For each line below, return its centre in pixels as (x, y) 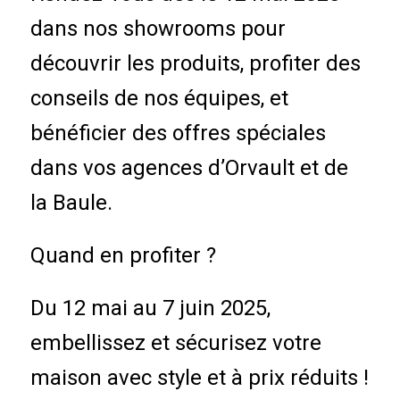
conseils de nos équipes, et (159, 98)
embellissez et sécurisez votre (175, 343)
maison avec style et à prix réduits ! (199, 378)
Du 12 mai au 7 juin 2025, (150, 308)
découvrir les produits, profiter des (195, 63)
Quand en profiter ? (123, 255)
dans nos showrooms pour (158, 28)
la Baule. (71, 202)
